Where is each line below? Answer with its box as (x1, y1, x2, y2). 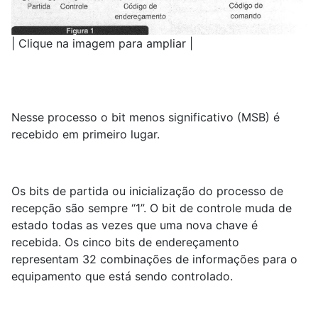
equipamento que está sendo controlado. (11, 268, 233, 283)
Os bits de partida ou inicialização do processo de (11, 183, 283, 198)
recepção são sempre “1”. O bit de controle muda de (11, 200, 292, 215)
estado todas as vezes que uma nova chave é (11, 217, 258, 232)
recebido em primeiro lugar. (11, 126, 160, 141)
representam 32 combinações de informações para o (11, 251, 297, 266)
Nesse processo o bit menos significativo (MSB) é (11, 109, 280, 124)
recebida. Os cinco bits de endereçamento (11, 234, 239, 249)
